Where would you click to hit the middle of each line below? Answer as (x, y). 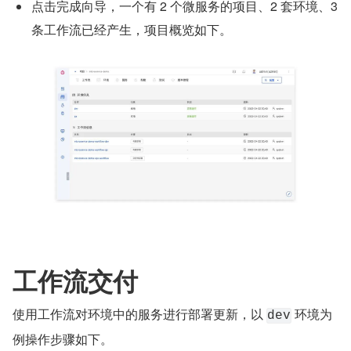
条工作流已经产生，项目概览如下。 (132, 29)
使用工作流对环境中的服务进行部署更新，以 (139, 314)
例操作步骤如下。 (64, 339)
